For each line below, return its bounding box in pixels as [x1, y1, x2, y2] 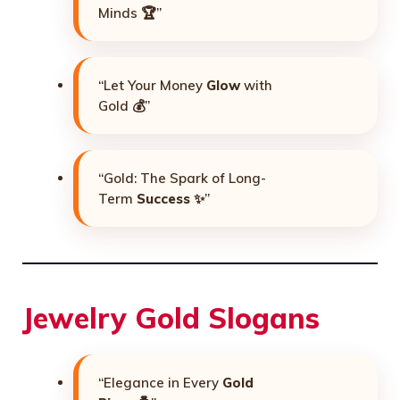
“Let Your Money [98, 76, 206, 94]
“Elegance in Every [98, 373, 222, 391]
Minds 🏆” [98, 4, 162, 21]
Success [137, 189, 190, 207]
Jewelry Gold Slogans [22, 299, 320, 336]
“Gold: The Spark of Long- [98, 169, 266, 187]
